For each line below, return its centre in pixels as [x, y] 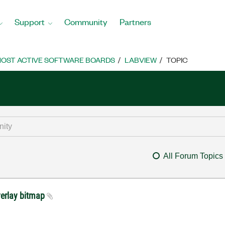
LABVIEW [141, 60]
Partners [135, 21]
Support [30, 21]
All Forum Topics [193, 156]
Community [86, 21]
